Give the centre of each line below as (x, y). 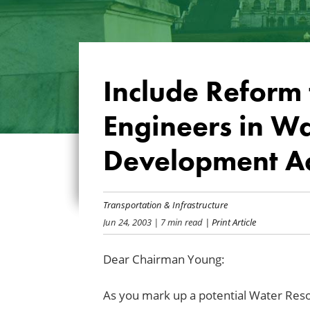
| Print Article (229, 221)
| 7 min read (177, 221)
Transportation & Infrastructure (165, 204)
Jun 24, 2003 (127, 221)
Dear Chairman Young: (164, 259)
